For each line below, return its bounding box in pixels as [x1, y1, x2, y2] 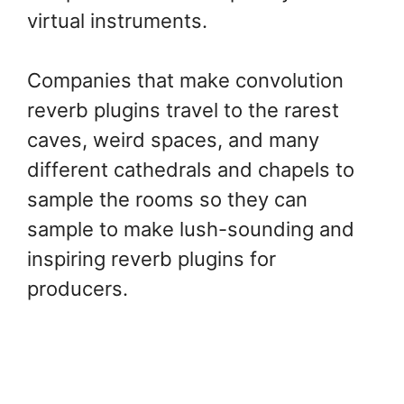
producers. [27, 277, 128, 301]
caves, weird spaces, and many [27, 128, 319, 152]
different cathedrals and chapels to [27, 158, 354, 182]
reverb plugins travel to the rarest [27, 98, 339, 123]
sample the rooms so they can [27, 188, 308, 212]
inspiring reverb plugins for [27, 247, 276, 271]
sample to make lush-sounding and [27, 217, 354, 242]
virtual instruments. [27, 9, 207, 33]
